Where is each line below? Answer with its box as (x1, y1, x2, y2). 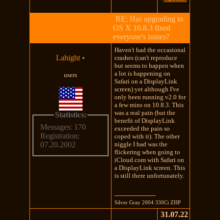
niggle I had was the (114, 140, 168, 148)
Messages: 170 (40, 123, 86, 132)
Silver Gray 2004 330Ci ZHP (114, 199, 181, 205)
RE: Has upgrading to (113, 14, 184, 23)
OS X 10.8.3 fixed (113, 23, 171, 32)
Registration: (40, 132, 80, 140)
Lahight (56, 53, 81, 62)
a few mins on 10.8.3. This (114, 101, 184, 109)
